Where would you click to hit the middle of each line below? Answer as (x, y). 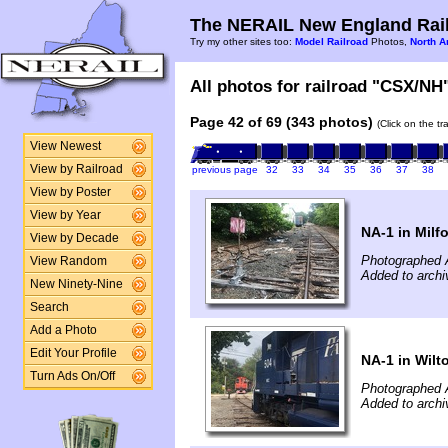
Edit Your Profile (73, 353)
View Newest (65, 146)
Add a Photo (63, 330)
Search (49, 307)
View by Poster (70, 192)
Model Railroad (331, 41)
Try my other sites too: (242, 41)
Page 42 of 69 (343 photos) (281, 122)
